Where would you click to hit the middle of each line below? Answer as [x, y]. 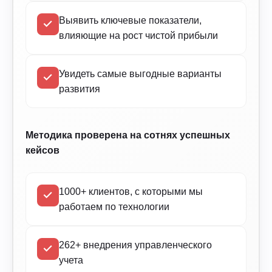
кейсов [42, 151]
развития [80, 89]
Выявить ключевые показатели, [130, 21]
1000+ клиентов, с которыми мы [131, 192]
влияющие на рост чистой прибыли [138, 36]
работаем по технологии [114, 207]
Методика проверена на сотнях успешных [128, 135]
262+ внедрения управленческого [135, 245]
